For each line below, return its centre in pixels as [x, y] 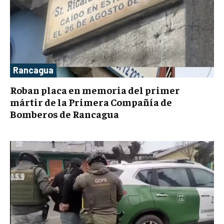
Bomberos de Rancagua [64, 113]
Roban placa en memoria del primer [95, 89]
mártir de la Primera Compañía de [91, 101]
